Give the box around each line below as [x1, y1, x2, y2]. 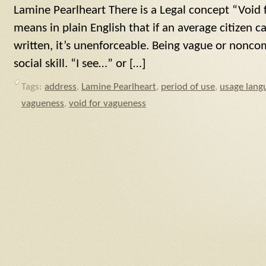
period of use [161, 82, 215, 93]
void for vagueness [69, 99, 146, 109]
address [45, 82, 77, 93]
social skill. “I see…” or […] [14, 57, 145, 70]
